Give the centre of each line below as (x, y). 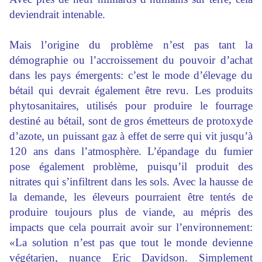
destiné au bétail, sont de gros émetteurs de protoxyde (131, 120)
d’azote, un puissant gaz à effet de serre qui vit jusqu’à (131, 136)
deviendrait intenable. (57, 14)
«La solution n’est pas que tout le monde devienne (131, 242)
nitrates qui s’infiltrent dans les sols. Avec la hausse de (131, 181)
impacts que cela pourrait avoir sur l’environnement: (131, 227)
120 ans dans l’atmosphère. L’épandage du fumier (131, 151)
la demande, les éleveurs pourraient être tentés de (131, 196)
